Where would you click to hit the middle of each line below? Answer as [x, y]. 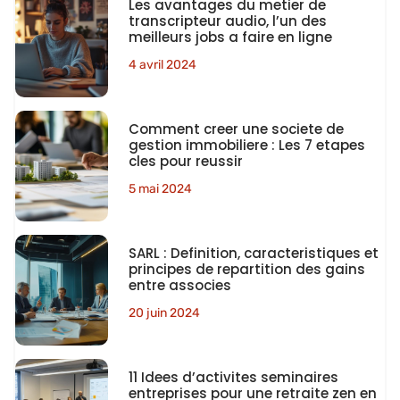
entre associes [179, 286]
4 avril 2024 [162, 64]
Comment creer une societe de [236, 129]
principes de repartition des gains [246, 270]
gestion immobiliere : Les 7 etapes [246, 145]
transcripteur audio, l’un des [227, 21]
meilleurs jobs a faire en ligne [230, 37]
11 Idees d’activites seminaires [233, 378]
